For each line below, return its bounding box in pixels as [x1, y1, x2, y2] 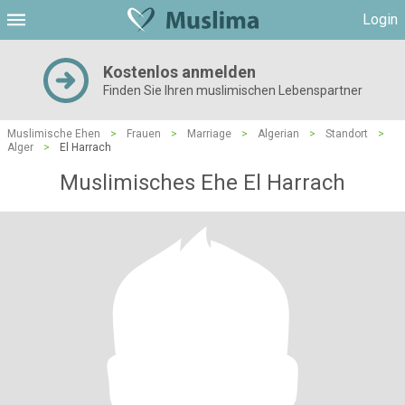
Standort [325, 127, 368, 140]
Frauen [127, 127, 161, 140]
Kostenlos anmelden [102, 62, 256, 81]
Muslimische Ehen [7, 127, 100, 140]
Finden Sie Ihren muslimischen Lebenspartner [102, 83, 363, 98]
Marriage [187, 127, 231, 140]
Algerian [258, 127, 299, 140]
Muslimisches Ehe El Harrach [60, 170, 345, 195]
